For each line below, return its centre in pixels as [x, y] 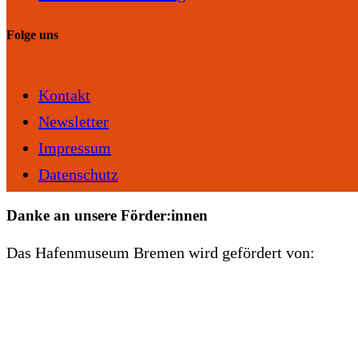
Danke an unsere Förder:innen [107, 215]
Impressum [75, 148]
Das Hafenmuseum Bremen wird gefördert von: [161, 252]
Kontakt [64, 95]
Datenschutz [78, 175]
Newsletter [74, 122]
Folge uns [32, 34]
